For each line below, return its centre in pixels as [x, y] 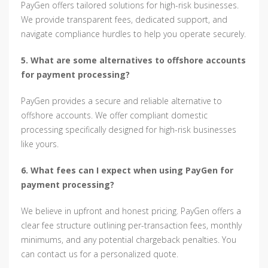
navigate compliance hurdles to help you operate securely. [133, 34]
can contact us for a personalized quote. [100, 254]
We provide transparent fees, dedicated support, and [124, 20]
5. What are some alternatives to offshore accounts [133, 60]
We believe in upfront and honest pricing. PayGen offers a [131, 211]
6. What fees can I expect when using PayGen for [127, 170]
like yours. [40, 144]
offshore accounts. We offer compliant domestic [114, 115]
